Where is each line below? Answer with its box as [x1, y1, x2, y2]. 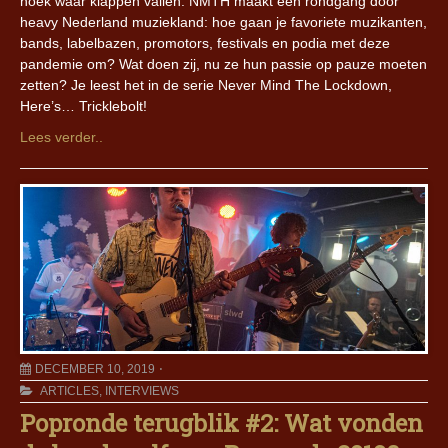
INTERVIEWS [105, 384, 179, 399]
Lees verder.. [20, 129, 103, 146]
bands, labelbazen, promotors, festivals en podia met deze [20, 35, 390, 52]
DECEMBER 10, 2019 [35, 362, 155, 377]
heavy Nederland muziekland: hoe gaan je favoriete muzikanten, [20, 14, 427, 31]
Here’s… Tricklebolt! [20, 98, 147, 115]
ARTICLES [40, 384, 99, 399]
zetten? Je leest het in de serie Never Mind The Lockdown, [20, 77, 392, 94]
